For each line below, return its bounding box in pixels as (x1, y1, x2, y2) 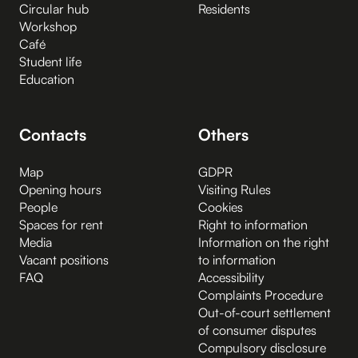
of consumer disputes (198, 322, 316, 339)
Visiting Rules (198, 181, 271, 198)
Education (19, 71, 74, 88)
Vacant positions (19, 252, 109, 268)
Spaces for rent (19, 217, 103, 233)
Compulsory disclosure (198, 340, 326, 356)
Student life (19, 54, 82, 70)
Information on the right (198, 234, 329, 251)
